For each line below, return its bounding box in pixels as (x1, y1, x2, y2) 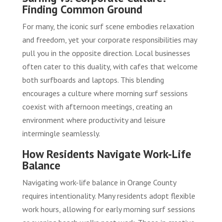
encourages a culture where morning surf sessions (22, 88, 188, 98)
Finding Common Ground (22, 1, 142, 16)
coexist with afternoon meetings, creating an (22, 101, 172, 111)
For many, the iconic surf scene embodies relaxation (22, 21, 194, 31)
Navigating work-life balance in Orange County (22, 177, 176, 187)
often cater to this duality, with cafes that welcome (22, 61, 198, 71)
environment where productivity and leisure (22, 114, 166, 125)
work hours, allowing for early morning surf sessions (22, 204, 195, 214)
